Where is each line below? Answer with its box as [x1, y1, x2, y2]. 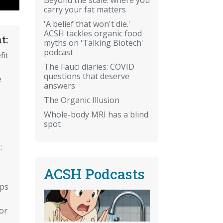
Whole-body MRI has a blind [44, 109, 148, 120]
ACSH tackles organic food [44, 27, 142, 39]
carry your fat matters [44, 3, 126, 15]
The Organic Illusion [44, 94, 119, 106]
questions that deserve [44, 70, 129, 82]
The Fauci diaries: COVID [44, 61, 134, 72]
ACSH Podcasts [44, 164, 145, 183]
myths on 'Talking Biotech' [44, 37, 143, 48]
